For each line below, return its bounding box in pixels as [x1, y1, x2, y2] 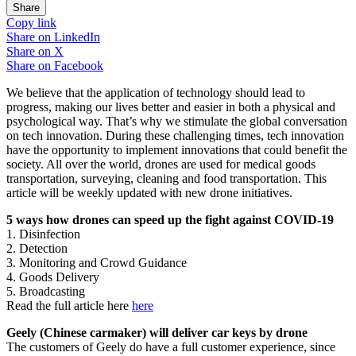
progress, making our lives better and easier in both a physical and [6, 99, 335, 114]
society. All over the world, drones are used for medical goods [6, 157, 315, 171]
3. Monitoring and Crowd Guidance [6, 255, 187, 269]
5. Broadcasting [6, 284, 85, 298]
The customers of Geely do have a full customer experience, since [6, 339, 335, 354]
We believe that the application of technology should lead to [6, 85, 305, 99]
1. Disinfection [6, 226, 80, 241]
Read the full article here [6, 298, 132, 312]
